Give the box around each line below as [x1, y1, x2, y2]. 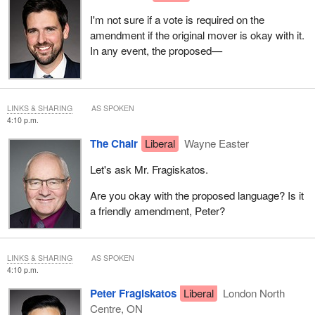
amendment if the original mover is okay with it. [89, 27, 304, 43]
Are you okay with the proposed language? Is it [89, 188, 304, 203]
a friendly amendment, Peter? [89, 203, 225, 219]
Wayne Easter [181, 135, 250, 150]
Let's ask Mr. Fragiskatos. [89, 162, 208, 177]
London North [220, 285, 285, 300]
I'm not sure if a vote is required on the [89, 12, 264, 27]
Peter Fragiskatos [89, 285, 176, 301]
